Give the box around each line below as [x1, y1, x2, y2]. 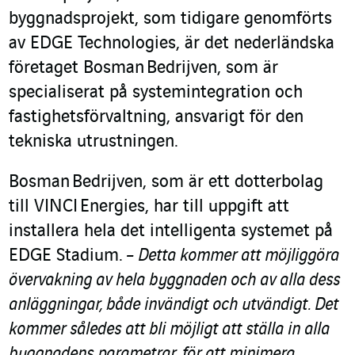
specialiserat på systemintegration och [9, 83, 303, 103]
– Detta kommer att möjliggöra [125, 246, 339, 266]
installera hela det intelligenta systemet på [9, 222, 333, 242]
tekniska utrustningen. [9, 132, 178, 152]
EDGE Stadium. [9, 246, 125, 266]
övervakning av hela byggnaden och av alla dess [9, 271, 340, 291]
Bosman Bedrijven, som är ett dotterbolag [9, 173, 323, 193]
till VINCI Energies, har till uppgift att [9, 197, 289, 217]
